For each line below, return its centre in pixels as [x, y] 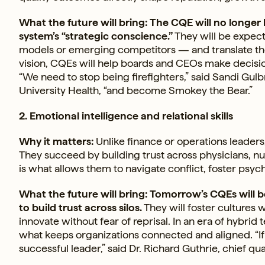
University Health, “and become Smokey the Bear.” [136, 90]
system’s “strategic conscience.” [96, 35]
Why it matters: [56, 141]
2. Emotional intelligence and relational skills [126, 115]
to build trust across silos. [80, 207]
